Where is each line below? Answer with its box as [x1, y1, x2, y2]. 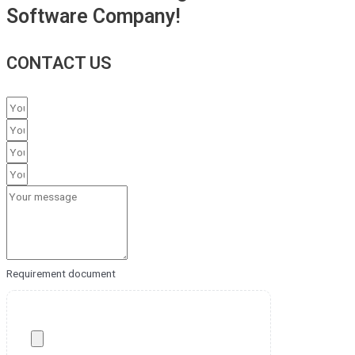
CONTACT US [6, 52, 112, 73]
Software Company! [6, 5, 181, 29]
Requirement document [6, 266, 116, 280]
